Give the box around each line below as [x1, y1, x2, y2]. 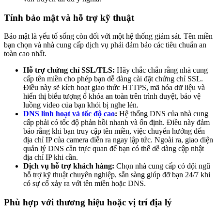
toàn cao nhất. [4, 49, 46, 58]
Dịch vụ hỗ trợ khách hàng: [23, 162, 114, 170]
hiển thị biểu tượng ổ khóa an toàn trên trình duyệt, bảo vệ [23, 92, 201, 101]
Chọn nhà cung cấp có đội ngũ [114, 162, 210, 170]
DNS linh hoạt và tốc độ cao [23, 109, 115, 118]
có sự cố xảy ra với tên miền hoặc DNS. [23, 179, 146, 188]
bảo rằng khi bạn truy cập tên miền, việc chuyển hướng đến [23, 127, 205, 136]
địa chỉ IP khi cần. [23, 153, 78, 162]
